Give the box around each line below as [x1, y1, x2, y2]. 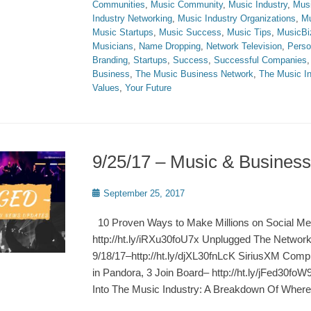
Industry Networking [92, 13, 172, 24]
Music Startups [92, 27, 153, 37]
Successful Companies [214, 55, 307, 65]
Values [92, 83, 119, 93]
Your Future [125, 83, 171, 93]
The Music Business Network [135, 69, 253, 79]
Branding [92, 55, 128, 65]
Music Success [159, 27, 221, 37]
